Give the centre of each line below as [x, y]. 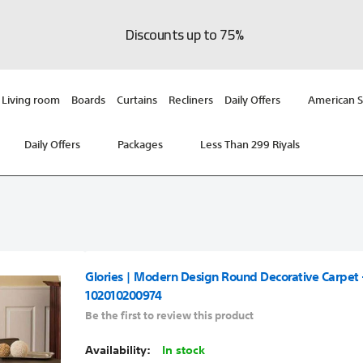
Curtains [137, 100]
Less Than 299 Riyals [250, 145]
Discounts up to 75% [185, 34]
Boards [88, 100]
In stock [184, 350]
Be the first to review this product [170, 316]
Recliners [190, 100]
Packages [140, 145]
